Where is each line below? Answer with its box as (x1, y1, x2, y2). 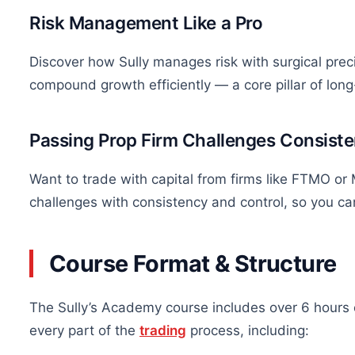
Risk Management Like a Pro (29, 12, 263, 34)
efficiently (149, 77, 211, 94)
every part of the (29, 323, 139, 339)
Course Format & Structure (49, 250, 337, 278)
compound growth (29, 77, 149, 94)
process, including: (186, 323, 309, 339)
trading (139, 323, 186, 339)
